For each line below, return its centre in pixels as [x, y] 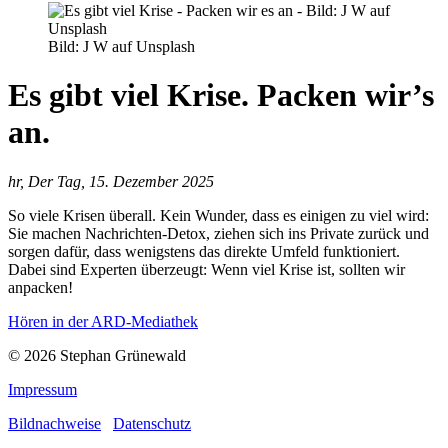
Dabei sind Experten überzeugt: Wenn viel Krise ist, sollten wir [206, 269]
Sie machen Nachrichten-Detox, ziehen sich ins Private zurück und [218, 233]
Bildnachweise [54, 423]
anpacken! [40, 287]
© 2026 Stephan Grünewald [97, 355]
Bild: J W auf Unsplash [121, 46]
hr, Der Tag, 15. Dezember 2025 [111, 181]
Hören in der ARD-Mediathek [103, 321]
